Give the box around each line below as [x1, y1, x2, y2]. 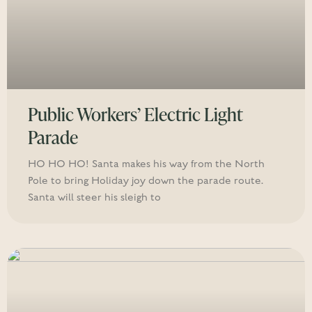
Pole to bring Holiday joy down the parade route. [28, 175, 263, 187]
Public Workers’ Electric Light [28, 102, 242, 127]
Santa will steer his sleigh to [28, 192, 161, 203]
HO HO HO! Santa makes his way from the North [28, 158, 265, 170]
